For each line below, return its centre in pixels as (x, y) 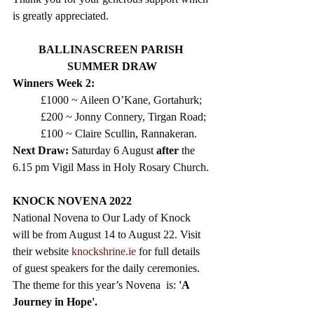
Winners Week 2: (54, 83)
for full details (169, 252)
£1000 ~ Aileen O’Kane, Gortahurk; (121, 100)
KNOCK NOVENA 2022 (72, 201)
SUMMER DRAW (112, 67)
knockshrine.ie (104, 252)
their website (42, 252)
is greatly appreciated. (61, 16)
